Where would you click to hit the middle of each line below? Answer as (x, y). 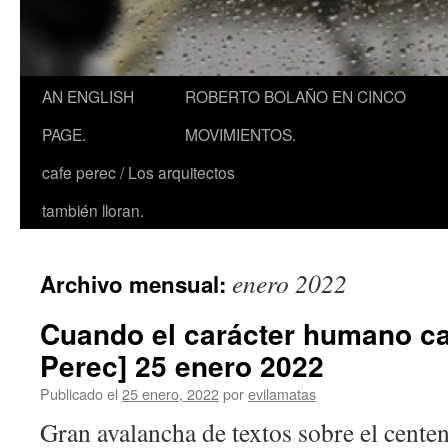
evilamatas (282, 393)
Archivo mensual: (136, 284)
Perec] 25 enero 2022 (182, 365)
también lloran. (93, 210)
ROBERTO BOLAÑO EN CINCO (295, 96)
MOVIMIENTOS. (240, 134)
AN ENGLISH (88, 96)
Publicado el (79, 393)
